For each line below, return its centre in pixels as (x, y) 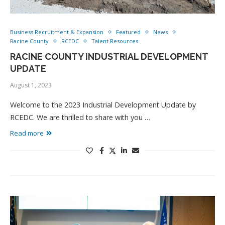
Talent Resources (115, 41)
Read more (27, 133)
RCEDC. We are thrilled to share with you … (80, 117)
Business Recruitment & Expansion (57, 32)
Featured (128, 32)
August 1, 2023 (31, 85)
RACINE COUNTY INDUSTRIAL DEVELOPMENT (109, 57)
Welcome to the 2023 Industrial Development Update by (103, 105)
